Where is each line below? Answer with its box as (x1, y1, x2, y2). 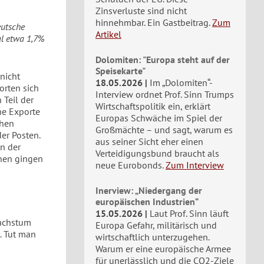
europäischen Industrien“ (95, 196, 199, 207)
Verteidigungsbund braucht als (95, 147, 219, 159)
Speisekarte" (95, 65, 146, 77)
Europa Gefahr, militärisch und (95, 219, 217, 231)
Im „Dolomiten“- (150, 77, 213, 88)
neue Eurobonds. (95, 159, 163, 171)
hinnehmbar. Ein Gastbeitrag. (95, 16, 210, 28)
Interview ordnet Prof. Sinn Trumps (95, 88, 234, 100)
